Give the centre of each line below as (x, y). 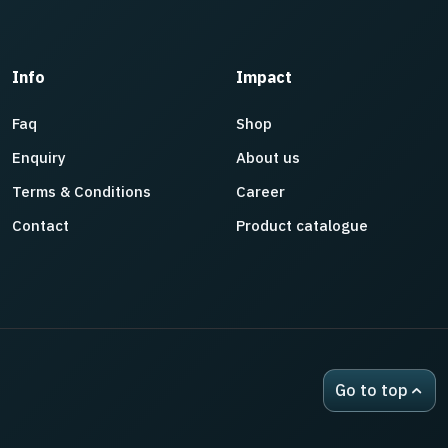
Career (261, 191)
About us (268, 157)
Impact (264, 76)
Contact (41, 225)
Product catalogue (302, 225)
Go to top (371, 389)
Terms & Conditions (82, 191)
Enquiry (39, 157)
